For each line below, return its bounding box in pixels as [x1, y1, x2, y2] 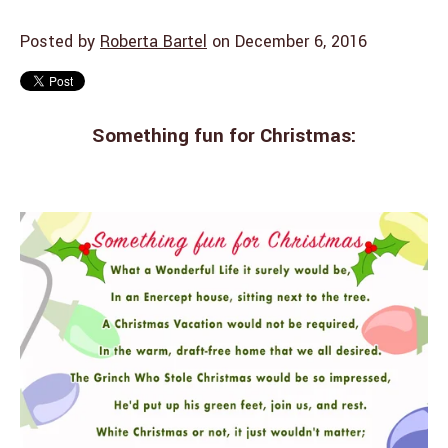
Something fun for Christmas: [92, 121, 356, 150]
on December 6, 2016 [207, 29, 367, 53]
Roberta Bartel [100, 29, 207, 53]
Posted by [20, 29, 95, 53]
